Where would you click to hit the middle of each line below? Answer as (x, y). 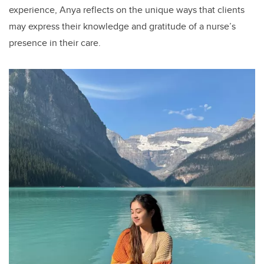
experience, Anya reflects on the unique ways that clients (127, 10)
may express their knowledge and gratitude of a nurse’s (122, 27)
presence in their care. (55, 43)
